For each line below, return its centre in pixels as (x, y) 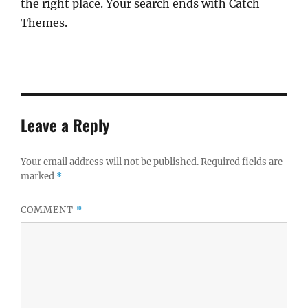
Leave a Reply (65, 125)
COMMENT (48, 210)
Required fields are (242, 162)
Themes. (44, 23)
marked (38, 176)
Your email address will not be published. (110, 162)
